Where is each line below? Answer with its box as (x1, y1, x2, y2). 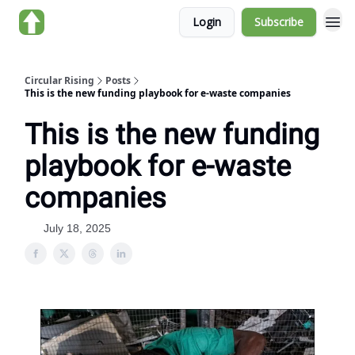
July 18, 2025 (44, 222, 111, 235)
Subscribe (254, 14, 303, 29)
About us (63, 15, 104, 29)
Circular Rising (25, 74, 94, 87)
